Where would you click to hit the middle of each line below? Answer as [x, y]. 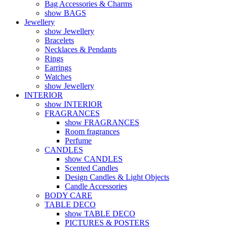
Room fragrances [92, 131]
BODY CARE [68, 195]
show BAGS [65, 13]
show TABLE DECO [100, 214]
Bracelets [59, 40]
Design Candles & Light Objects [117, 177]
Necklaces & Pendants [81, 49]
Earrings [58, 68]
